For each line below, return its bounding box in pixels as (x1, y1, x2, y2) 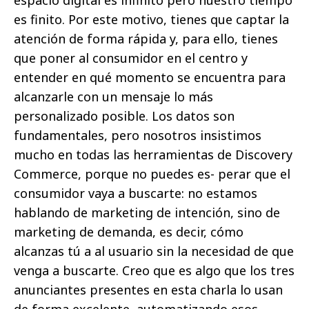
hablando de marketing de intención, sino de (14, 204, 280, 221)
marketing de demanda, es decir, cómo (14, 223, 243, 241)
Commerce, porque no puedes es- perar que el (14, 166, 290, 183)
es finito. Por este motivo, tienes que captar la (14, 11, 289, 28)
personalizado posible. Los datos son (14, 108, 235, 125)
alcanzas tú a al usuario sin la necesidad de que (14, 243, 294, 260)
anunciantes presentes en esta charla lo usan (14, 281, 283, 299)
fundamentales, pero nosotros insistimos (14, 127, 261, 144)
